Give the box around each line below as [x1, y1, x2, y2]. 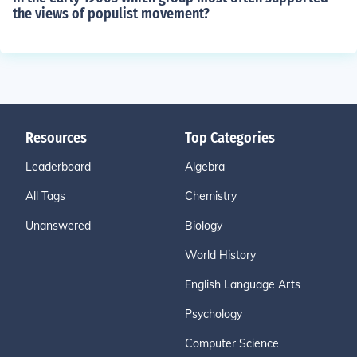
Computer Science [185, 336, 279, 351]
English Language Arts [185, 277, 300, 292]
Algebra [185, 159, 225, 174]
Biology [185, 218, 222, 233]
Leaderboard [25, 159, 91, 174]
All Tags [25, 189, 65, 203]
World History [185, 248, 256, 262]
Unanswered [25, 218, 91, 233]
